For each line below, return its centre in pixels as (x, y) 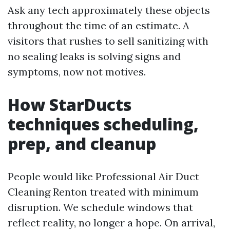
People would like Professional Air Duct (103, 177)
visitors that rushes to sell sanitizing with (108, 41)
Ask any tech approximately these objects (109, 10)
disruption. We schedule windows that (100, 207)
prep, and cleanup (82, 144)
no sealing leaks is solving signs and (94, 56)
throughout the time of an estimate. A (99, 26)
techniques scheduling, (103, 124)
